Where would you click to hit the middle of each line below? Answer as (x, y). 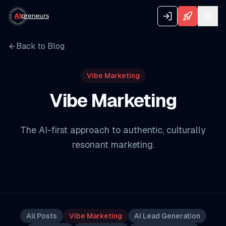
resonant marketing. (113, 145)
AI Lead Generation (167, 216)
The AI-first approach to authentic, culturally (113, 130)
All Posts (41, 216)
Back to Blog (40, 46)
